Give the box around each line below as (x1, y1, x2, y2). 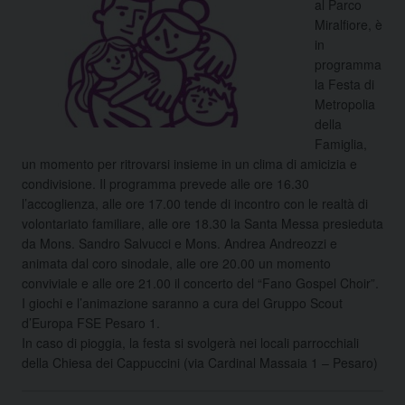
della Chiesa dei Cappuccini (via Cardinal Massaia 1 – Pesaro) (22, 353, 378, 372)
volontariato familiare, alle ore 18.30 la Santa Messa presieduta (22, 213, 383, 232)
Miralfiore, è (315, 14, 382, 33)
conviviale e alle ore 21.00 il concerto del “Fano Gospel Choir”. (22, 273, 379, 292)
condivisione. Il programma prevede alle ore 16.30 (22, 174, 309, 193)
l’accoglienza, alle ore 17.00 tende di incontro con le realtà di (22, 193, 368, 212)
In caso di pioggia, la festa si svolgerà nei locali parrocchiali (22, 333, 359, 352)
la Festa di (315, 74, 374, 93)
